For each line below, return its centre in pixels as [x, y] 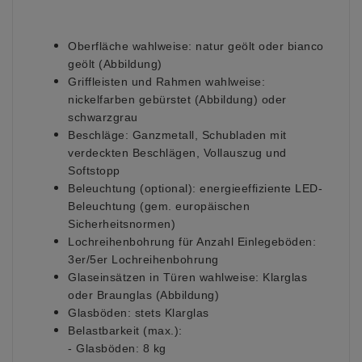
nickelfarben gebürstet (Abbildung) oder [177, 100]
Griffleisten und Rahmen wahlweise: [166, 82]
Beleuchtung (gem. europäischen [159, 206]
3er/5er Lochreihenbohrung [143, 260]
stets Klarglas [170, 313]
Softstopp [94, 171]
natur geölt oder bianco [258, 46]
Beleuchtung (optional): [132, 189]
